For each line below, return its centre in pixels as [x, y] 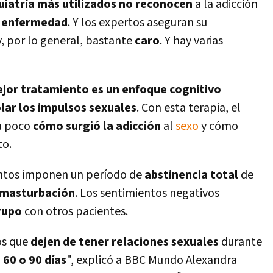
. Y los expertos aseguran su [137, 23]
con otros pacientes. [75, 211]
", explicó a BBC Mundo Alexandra [152, 260]
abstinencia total [191, 175]
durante [240, 242]
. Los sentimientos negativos [147, 193]
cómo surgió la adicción [97, 126]
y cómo [218, 126]
